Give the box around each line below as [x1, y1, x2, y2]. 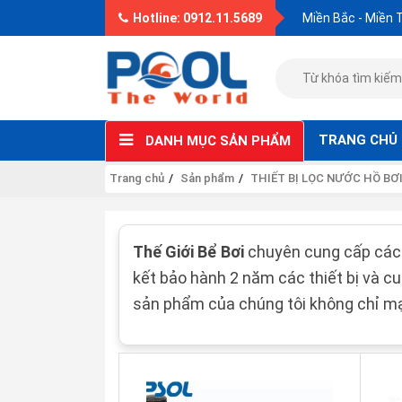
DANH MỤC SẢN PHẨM [145, 133, 291, 149]
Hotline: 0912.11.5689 [133, 11, 262, 25]
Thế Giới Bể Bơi [133, 242, 248, 261]
